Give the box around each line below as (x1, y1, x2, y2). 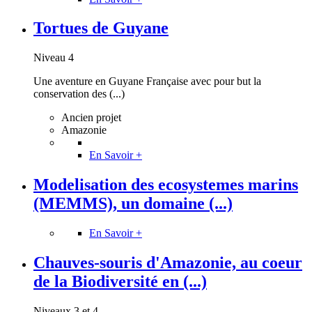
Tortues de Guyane (33, 19, 169, 38)
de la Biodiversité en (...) (33, 272, 207, 291)
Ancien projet (61, 111, 121, 124)
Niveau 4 (33, 52, 74, 64)
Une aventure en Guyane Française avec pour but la (33, 75, 261, 88)
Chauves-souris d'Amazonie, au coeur (33, 253, 302, 272)
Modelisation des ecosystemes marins (33, 175, 298, 194)
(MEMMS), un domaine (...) (33, 194, 233, 213)
